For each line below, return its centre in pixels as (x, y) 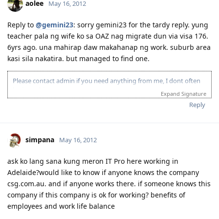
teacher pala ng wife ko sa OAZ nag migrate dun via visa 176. (108, 36)
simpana (40, 139)
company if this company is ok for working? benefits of (96, 195)
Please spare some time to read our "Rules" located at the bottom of (111, 104)
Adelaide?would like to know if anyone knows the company (103, 172)
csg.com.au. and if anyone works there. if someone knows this (109, 183)
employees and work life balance (61, 206)
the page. (26, 113)
